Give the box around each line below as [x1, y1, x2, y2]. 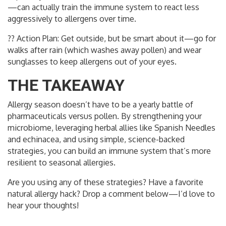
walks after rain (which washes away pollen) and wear [8, 45, 201, 55]
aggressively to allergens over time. [8, 14, 136, 24]
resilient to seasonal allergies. [8, 157, 116, 168]
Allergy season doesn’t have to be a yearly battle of [8, 99, 193, 110]
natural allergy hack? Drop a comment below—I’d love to [8, 189, 215, 199]
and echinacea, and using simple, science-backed [8, 134, 185, 145]
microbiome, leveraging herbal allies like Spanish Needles [8, 123, 215, 133]
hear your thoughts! [8, 200, 79, 211]
